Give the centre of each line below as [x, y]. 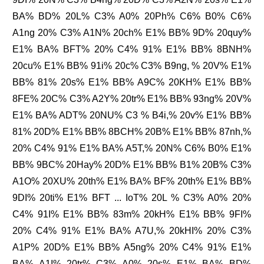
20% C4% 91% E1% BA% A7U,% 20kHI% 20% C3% [132, 231]
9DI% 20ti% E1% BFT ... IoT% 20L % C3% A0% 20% [132, 198]
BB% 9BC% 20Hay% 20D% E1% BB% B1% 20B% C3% [132, 165]
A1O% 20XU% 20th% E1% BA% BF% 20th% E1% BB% [132, 181]
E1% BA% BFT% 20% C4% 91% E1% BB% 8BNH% [132, 49]
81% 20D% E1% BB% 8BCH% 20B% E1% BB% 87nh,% [132, 132]
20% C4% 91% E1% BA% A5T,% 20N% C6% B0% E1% [132, 148]
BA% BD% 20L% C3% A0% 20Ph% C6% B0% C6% [132, 16]
